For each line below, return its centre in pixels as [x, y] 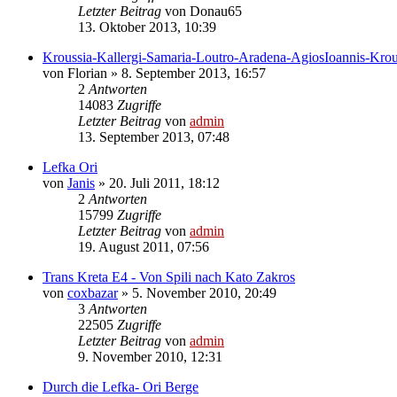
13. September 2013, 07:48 [154, 136]
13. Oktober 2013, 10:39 [147, 27]
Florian [87, 73]
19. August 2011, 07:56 [144, 246]
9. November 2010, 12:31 [150, 356]
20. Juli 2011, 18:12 [164, 183]
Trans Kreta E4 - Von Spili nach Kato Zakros [169, 276]
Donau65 [216, 11]
